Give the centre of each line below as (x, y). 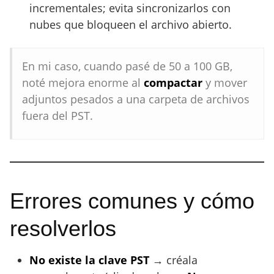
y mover (225, 83)
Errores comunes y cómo (132, 201)
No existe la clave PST (89, 260)
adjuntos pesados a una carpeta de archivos (136, 99)
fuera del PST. (57, 116)
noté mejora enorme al (83, 83)
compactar (173, 83)
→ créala (173, 260)
